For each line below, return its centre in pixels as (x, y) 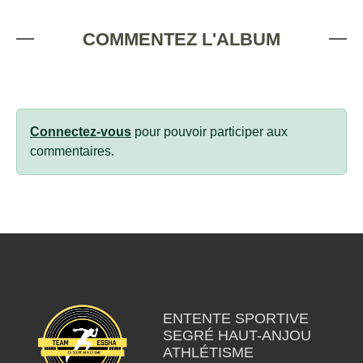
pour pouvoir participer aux (209, 131)
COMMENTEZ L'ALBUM (181, 39)
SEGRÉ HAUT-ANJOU (237, 335)
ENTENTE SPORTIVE (235, 318)
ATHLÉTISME (208, 352)
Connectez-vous (81, 131)
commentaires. (72, 151)
